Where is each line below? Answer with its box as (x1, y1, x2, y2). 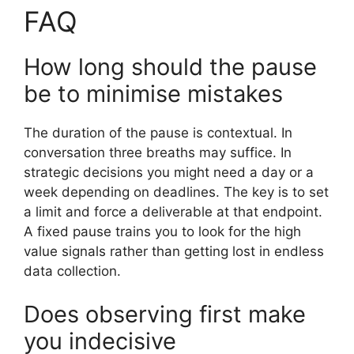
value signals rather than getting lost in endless (24, 243, 324, 259)
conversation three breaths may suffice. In (24, 144, 292, 160)
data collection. (24, 262, 121, 279)
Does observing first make (24, 300, 306, 329)
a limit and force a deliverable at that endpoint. (24, 203, 322, 220)
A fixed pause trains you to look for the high (24, 223, 301, 239)
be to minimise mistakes (24, 79, 283, 107)
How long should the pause (24, 52, 317, 81)
